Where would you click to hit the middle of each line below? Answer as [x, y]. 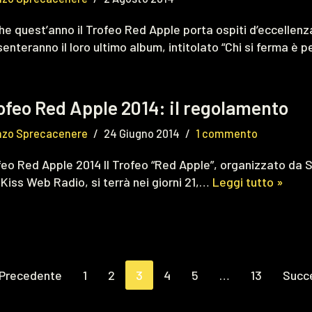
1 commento [227, 133]
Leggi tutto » [248, 182]
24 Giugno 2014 [142, 133]
